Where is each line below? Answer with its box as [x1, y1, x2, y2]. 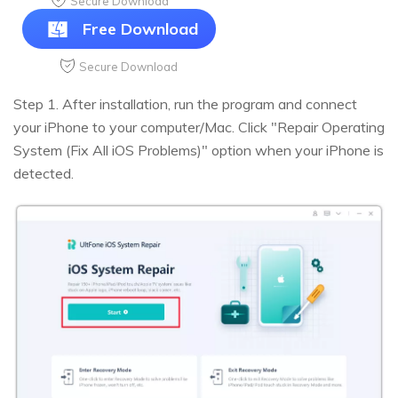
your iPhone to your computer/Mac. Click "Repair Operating [13, 118, 385, 137]
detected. [13, 164, 74, 183]
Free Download [83, 19, 198, 40]
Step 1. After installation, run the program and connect [13, 95, 357, 114]
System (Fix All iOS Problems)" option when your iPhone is [13, 141, 384, 160]
